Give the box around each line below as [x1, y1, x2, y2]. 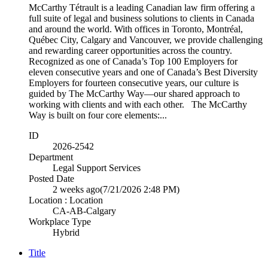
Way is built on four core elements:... [29, 109, 167, 120]
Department [29, 151, 73, 162]
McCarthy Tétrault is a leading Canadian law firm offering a [29, 2, 255, 13]
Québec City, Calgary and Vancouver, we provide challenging [29, 34, 263, 45]
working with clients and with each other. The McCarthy [29, 99, 247, 109]
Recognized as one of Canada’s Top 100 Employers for [29, 56, 237, 66]
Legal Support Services [53, 162, 141, 173]
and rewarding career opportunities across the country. [29, 45, 232, 56]
